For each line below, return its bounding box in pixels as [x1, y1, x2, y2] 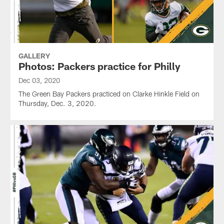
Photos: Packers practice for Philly [18, 59, 180, 72]
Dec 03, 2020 [18, 75, 60, 84]
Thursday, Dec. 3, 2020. [18, 98, 96, 107]
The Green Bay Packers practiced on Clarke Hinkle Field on [18, 89, 199, 98]
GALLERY [18, 51, 50, 60]
